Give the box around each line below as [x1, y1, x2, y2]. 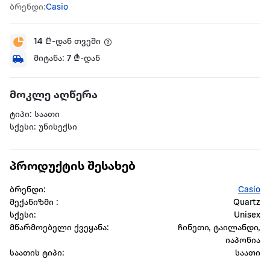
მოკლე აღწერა [10, 89, 98, 101]
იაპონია [225, 236, 260, 245]
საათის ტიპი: [10, 248, 64, 258]
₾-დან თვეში [43, 37, 101, 46]
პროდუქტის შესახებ [10, 160, 136, 174]
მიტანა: [34, 54, 67, 63]
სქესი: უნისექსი [10, 122, 77, 132]
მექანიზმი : [10, 198, 58, 207]
